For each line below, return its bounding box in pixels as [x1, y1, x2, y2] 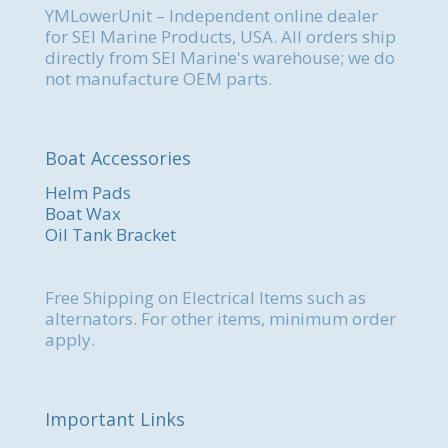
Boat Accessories [45, 146, 191, 170]
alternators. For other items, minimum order [45, 307, 396, 330]
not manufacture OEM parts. [45, 67, 272, 90]
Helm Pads [45, 181, 131, 204]
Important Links [45, 407, 185, 431]
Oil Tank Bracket [45, 223, 176, 246]
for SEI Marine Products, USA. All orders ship [45, 25, 396, 48]
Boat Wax [45, 202, 121, 225]
